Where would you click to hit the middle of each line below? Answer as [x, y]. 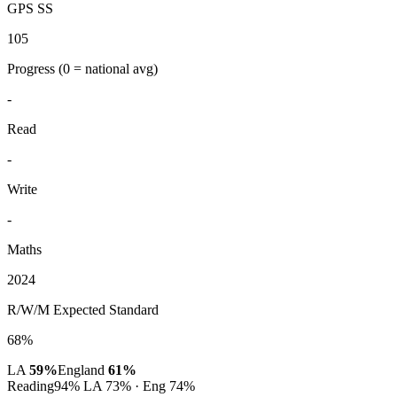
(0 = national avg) [108, 69]
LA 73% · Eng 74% [137, 386]
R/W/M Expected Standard [83, 310]
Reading [31, 386]
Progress [33, 69]
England [83, 370]
